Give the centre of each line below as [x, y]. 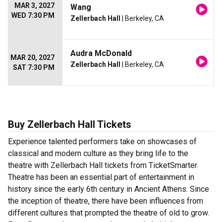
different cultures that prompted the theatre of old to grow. [109, 213]
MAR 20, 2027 [32, 58]
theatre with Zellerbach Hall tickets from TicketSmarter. [103, 166]
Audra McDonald [101, 54]
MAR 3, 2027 [34, 6]
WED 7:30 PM [33, 16]
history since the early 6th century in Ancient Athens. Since [109, 189]
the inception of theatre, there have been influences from [106, 201]
